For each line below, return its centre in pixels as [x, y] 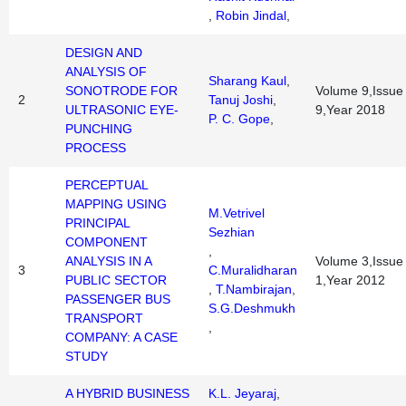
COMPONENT [106, 242]
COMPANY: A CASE [121, 337]
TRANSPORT [104, 318]
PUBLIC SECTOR [116, 280]
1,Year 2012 [350, 280]
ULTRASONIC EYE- [122, 110]
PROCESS [96, 148]
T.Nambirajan [254, 289]
